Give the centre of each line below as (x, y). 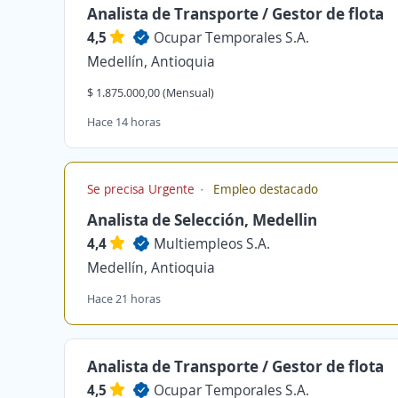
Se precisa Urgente (143, 189)
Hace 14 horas (124, 122)
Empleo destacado (264, 189)
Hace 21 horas (124, 298)
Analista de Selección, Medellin (202, 219)
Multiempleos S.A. (212, 243)
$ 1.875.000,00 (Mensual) (151, 92)
